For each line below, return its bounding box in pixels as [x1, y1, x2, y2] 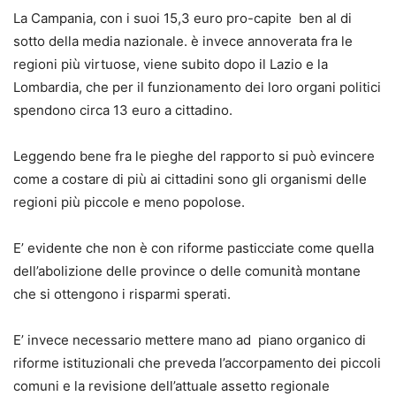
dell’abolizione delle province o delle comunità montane [13, 263, 361, 280]
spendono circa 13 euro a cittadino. [13, 102, 232, 119]
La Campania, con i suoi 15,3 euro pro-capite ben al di [13, 10, 352, 27]
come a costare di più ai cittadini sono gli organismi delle [13, 171, 367, 188]
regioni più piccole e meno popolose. [13, 194, 245, 211]
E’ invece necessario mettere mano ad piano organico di [13, 331, 366, 349]
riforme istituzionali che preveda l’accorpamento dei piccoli [13, 354, 381, 372]
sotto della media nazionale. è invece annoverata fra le [13, 33, 353, 50]
